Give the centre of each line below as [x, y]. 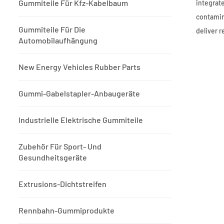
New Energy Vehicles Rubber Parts [79, 67]
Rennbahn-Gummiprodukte [66, 210]
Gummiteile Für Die [52, 29]
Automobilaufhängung [58, 40]
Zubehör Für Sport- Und [60, 146]
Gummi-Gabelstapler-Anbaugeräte [79, 93]
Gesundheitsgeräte [53, 157]
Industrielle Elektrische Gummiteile [81, 120]
